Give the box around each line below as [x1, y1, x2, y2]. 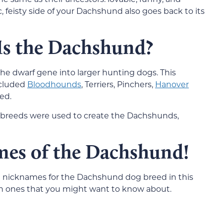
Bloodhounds [27, 79, 81, 90]
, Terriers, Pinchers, [81, 79, 155, 90]
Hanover [155, 79, 189, 90]
